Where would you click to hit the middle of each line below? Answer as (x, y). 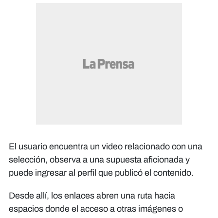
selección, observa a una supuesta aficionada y (99, 159)
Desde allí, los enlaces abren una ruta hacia (92, 195)
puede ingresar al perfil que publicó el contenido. (101, 173)
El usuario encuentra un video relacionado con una (106, 146)
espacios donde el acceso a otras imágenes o (96, 209)
